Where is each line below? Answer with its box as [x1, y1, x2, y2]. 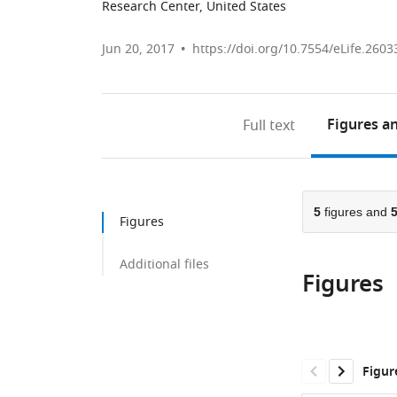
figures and [320, 205, 391, 219]
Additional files [120, 255, 209, 274]
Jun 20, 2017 [102, 40, 175, 58]
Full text [243, 115, 296, 136]
